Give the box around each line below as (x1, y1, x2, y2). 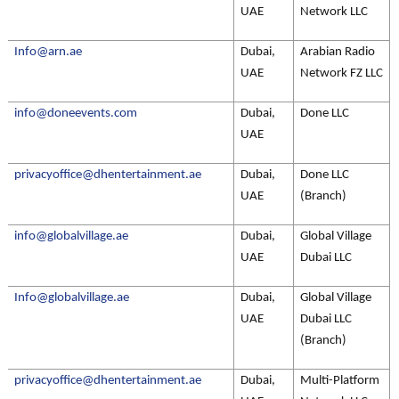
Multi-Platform (300, 374, 379, 387)
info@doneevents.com (14, 107, 137, 120)
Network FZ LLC (300, 67, 383, 80)
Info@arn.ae (14, 45, 82, 59)
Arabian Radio (300, 45, 375, 59)
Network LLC (300, 5, 368, 19)
